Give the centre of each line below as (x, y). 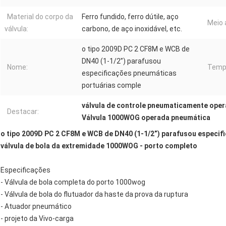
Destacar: (23, 112)
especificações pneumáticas (129, 73)
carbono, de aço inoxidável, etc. (132, 29)
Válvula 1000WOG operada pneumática (146, 118)
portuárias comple (111, 86)
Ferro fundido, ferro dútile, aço (130, 17)
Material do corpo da (40, 17)
